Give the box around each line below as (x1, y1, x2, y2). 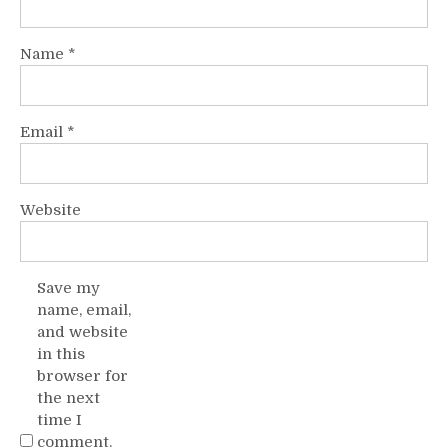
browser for (37, 366, 128, 385)
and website (37, 322, 128, 341)
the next (37, 388, 100, 407)
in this (37, 344, 85, 363)
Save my (37, 278, 100, 297)
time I (37, 410, 82, 429)
